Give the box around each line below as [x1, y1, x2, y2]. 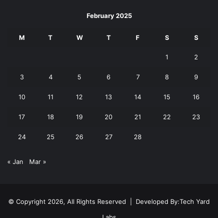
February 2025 [86, 12, 132, 20]
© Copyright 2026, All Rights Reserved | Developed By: [8, 197, 180, 205]
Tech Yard [180, 197, 210, 205]
